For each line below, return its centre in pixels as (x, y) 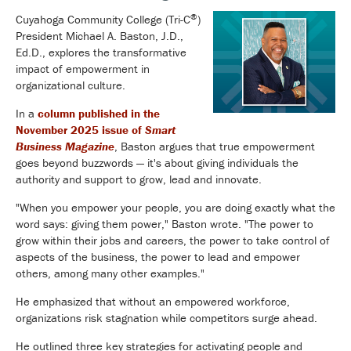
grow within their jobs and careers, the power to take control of (173, 241)
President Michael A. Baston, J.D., (100, 36)
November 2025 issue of (80, 130)
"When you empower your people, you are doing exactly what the (175, 208)
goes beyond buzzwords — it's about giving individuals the (157, 163)
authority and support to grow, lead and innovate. (139, 179)
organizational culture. (71, 85)
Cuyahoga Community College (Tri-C (103, 20)
